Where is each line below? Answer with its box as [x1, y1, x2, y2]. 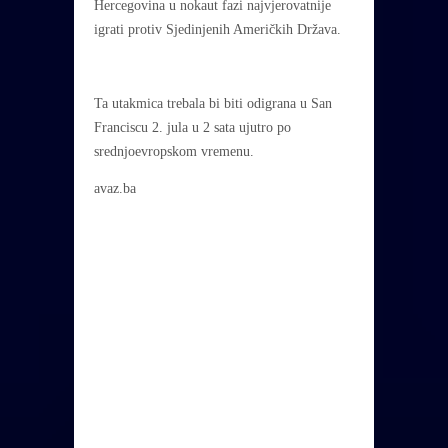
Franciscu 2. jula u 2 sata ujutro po [94, 120, 291, 136]
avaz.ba [94, 181, 136, 197]
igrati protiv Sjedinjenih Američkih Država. [94, 22, 341, 38]
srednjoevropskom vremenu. [94, 144, 254, 160]
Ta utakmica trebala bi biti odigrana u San [94, 96, 332, 112]
